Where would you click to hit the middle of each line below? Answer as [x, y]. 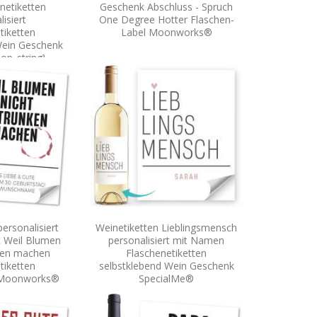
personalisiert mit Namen [166, 240]
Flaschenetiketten [166, 253]
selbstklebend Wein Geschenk [166, 265]
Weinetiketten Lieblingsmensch [166, 227]
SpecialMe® [166, 278]
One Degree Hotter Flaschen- [166, 19]
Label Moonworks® [166, 32]
